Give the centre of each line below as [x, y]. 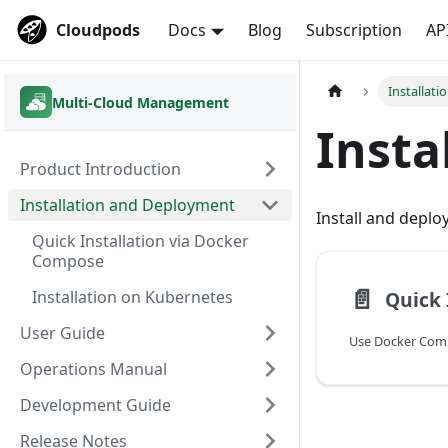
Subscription [353, 30]
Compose [68, 261]
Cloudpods [98, 30]
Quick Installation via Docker [140, 241]
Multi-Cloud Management [140, 102]
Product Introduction [100, 169]
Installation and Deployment [127, 205]
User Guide [62, 333]
